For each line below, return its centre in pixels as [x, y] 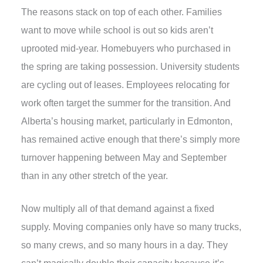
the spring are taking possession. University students [130, 67]
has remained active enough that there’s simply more [130, 140]
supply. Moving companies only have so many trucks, [131, 227]
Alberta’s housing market [73, 122]
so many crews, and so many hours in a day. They [124, 245]
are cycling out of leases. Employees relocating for [125, 85]
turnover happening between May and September [124, 158]
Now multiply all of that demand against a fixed [117, 209]
